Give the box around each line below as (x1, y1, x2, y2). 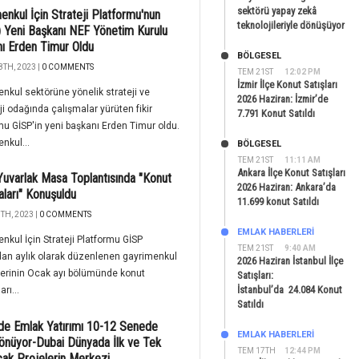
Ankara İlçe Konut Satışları (237, 167, 345, 179)
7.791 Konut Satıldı (237, 107, 315, 119)
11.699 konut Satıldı (237, 196, 319, 208)
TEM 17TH (238, 346, 276, 355)
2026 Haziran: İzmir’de (237, 93, 328, 105)
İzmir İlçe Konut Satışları (237, 79, 337, 91)
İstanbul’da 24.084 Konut (237, 284, 342, 296)
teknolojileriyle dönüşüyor (237, 19, 345, 31)
